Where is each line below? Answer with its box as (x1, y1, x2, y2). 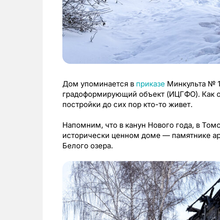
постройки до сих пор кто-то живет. (62, 99, 192, 109)
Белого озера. (62, 140, 113, 150)
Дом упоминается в (62, 79, 136, 88)
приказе (136, 79, 165, 88)
